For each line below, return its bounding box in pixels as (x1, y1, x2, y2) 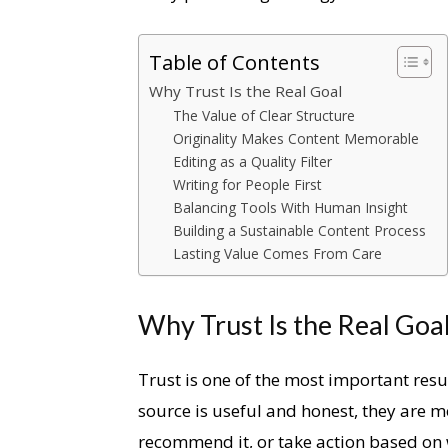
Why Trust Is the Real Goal (149, 81, 342, 102)
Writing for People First (173, 175, 323, 195)
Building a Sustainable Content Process (173, 221, 427, 241)
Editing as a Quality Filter (173, 152, 333, 172)
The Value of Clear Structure (173, 106, 356, 126)
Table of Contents (149, 48, 320, 77)
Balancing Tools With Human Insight (173, 198, 409, 218)
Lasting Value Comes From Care (173, 244, 383, 264)
